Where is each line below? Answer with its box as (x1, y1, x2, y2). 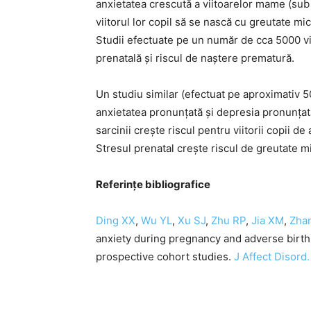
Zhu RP (211, 214, 246, 227)
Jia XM (251, 214, 284, 227)
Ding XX (96, 214, 135, 227)
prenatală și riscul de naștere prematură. (96, 51, 294, 65)
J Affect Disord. (234, 250, 310, 263)
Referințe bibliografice (96, 178, 210, 191)
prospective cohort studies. (96, 250, 234, 263)
